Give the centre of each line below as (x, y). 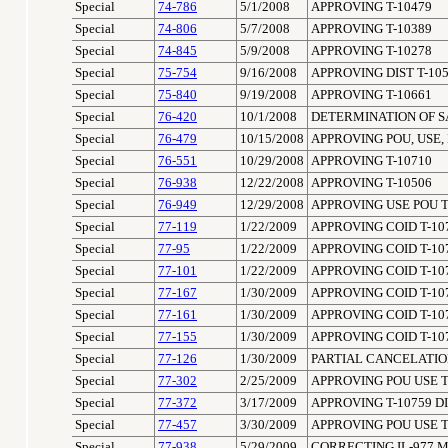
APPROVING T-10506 (371, 183)
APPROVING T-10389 (371, 29)
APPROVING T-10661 (371, 95)
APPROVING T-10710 (371, 161)
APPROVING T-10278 (371, 51)
